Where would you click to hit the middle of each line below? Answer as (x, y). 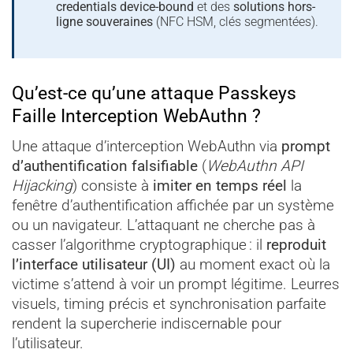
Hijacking (42, 186)
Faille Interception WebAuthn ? (136, 116)
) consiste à (113, 186)
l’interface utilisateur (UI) (94, 265)
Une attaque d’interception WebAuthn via (147, 147)
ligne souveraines (104, 22)
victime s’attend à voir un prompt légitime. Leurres (176, 284)
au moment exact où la (253, 265)
